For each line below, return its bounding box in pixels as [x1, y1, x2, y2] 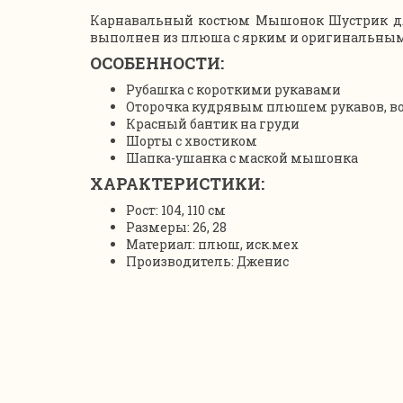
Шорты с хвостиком [126, 131, 257, 149]
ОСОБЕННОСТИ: [90, 51, 224, 74]
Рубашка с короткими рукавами [126, 80, 341, 98]
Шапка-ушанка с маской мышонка [126, 148, 358, 166]
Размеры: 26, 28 [126, 218, 227, 236]
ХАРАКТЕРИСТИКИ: [90, 172, 264, 194]
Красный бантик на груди [126, 114, 300, 132]
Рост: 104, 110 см [126, 201, 226, 219]
